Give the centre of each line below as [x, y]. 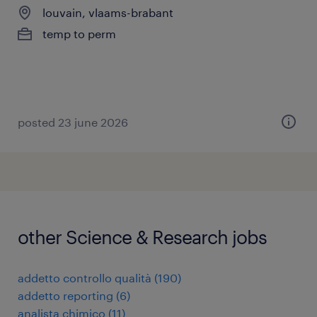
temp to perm [79, 34]
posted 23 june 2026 [73, 122]
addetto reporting [65, 295]
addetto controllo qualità [85, 278]
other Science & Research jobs [142, 237]
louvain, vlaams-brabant [108, 12]
